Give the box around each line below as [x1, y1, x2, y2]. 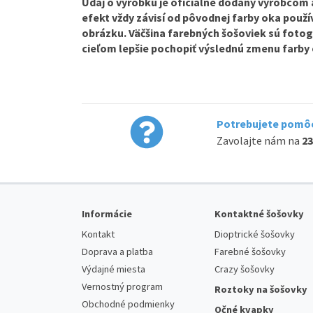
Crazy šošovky [214, 262, 275, 275]
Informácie [82, 207, 132, 220]
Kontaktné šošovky [214, 207, 304, 220]
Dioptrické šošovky [214, 227, 295, 240]
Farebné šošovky [214, 245, 286, 258]
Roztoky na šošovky [214, 282, 307, 296]
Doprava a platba [82, 245, 153, 258]
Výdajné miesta [82, 262, 145, 275]
